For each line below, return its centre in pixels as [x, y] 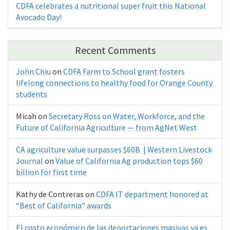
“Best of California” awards [64, 205]
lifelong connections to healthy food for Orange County [114, 82]
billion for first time [51, 172]
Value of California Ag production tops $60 [129, 160]
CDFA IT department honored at [152, 194]
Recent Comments [115, 50]
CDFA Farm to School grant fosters [124, 71]
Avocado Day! [39, 17]
